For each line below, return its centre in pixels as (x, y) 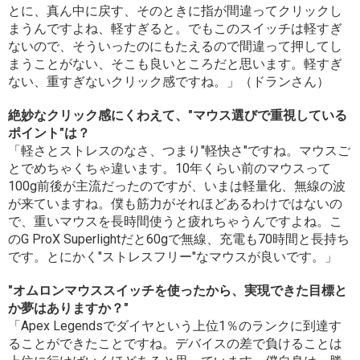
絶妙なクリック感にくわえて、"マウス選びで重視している (178, 116)
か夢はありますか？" (68, 309)
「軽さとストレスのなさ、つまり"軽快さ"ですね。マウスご (179, 151)
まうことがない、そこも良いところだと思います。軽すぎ (175, 64)
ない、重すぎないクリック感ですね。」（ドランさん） (169, 82)
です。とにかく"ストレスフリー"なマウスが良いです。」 (173, 257)
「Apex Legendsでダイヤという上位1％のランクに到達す (175, 326)
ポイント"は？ (49, 133)
